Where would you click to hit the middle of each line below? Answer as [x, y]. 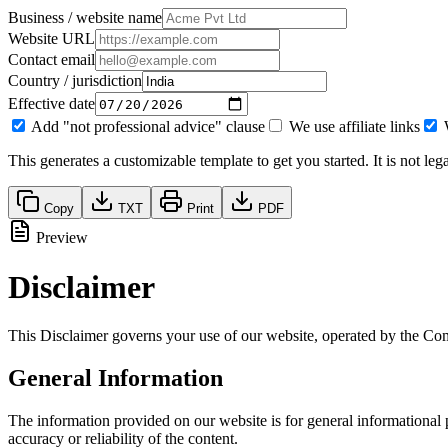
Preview [60, 238]
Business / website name [85, 18]
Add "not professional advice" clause [148, 127]
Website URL [51, 39]
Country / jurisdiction [75, 81]
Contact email [51, 60]
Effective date [51, 103]
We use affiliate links [354, 127]
